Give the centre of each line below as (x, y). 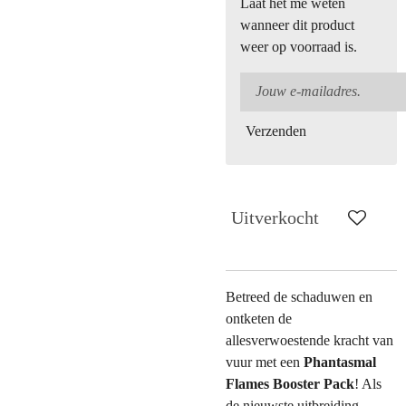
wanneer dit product (298, 24)
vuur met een (265, 362)
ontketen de (259, 318)
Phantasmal (340, 362)
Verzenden (276, 130)
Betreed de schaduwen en (299, 296)
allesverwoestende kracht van (309, 340)
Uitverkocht (275, 218)
